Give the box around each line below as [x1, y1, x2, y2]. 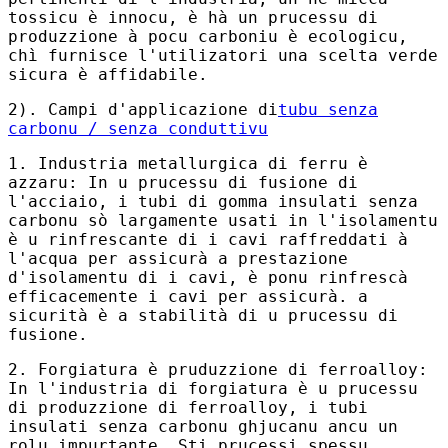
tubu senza [278, 99, 378, 119]
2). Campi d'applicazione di [8, 99, 278, 119]
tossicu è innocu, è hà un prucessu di [8, 7, 378, 27]
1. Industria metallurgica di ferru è [8, 153, 368, 173]
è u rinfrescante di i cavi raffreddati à [8, 229, 408, 249]
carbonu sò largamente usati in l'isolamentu [8, 210, 438, 230]
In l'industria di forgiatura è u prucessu [8, 378, 418, 398]
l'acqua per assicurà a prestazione [8, 248, 348, 268]
